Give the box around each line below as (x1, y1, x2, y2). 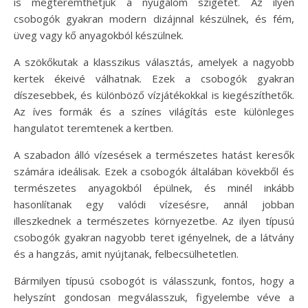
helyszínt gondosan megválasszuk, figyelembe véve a (14, 289, 294, 304)
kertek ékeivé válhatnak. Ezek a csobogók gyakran (14, 71, 294, 85)
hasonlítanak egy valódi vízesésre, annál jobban (14, 197, 294, 211)
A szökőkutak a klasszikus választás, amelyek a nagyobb (14, 54, 294, 69)
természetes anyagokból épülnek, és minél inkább (14, 180, 294, 195)
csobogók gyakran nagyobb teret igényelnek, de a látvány (14, 230, 294, 244)
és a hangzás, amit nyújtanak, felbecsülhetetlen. (14, 246, 239, 261)
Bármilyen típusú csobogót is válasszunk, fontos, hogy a (14, 273, 294, 287)
